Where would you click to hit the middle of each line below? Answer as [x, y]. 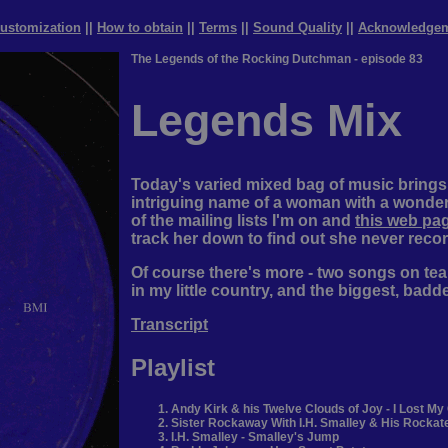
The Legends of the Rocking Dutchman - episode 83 [277, 59]
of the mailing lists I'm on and [243, 221]
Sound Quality [297, 27]
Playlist [173, 368]
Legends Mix [266, 121]
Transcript [169, 325]
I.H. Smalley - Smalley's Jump [255, 437]
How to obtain [140, 27]
